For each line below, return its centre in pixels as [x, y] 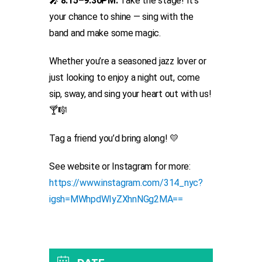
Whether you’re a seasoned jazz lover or [128, 61]
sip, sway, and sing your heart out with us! [130, 94]
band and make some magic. [105, 33]
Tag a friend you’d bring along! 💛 [114, 139]
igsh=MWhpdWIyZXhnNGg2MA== [116, 199]
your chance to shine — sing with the [121, 17]
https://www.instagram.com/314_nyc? [126, 183]
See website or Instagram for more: [120, 167]
